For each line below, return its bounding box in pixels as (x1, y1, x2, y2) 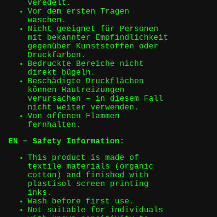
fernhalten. (27, 120, 81, 129)
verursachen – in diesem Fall (27, 94, 163, 103)
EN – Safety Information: (8, 137, 124, 146)
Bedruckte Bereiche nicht (27, 59, 144, 68)
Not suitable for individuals (27, 205, 163, 215)
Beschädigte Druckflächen (27, 77, 144, 86)
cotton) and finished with (27, 170, 149, 180)
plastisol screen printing (27, 179, 149, 188)
